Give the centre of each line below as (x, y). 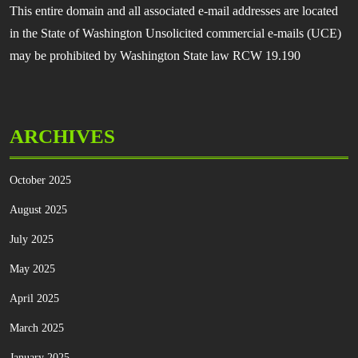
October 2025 (40, 180)
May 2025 (32, 268)
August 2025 (38, 209)
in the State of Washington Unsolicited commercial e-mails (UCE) (175, 33)
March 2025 (37, 328)
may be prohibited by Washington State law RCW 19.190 (155, 55)
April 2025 (34, 298)
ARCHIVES (62, 136)
